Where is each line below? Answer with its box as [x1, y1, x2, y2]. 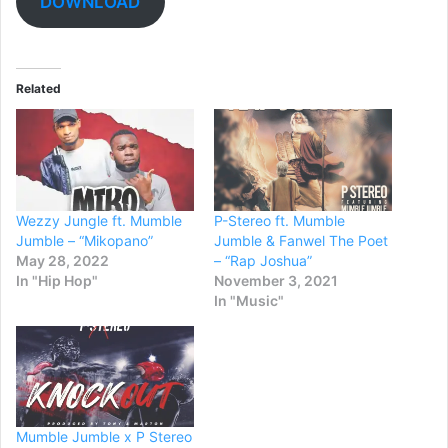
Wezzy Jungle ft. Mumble [16, 211, 182, 229]
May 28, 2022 [16, 251, 109, 269]
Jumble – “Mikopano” [16, 231, 153, 249]
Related [16, 81, 61, 97]
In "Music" [214, 291, 284, 309]
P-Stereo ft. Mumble [214, 211, 345, 229]
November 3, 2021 [214, 271, 338, 289]
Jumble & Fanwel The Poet [214, 231, 388, 249]
